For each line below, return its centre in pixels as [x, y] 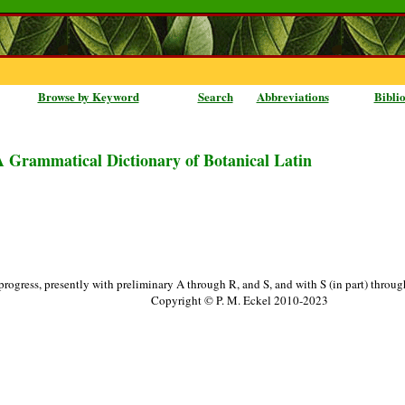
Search [215, 96]
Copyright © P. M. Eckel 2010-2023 [240, 300]
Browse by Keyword [88, 96]
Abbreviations [292, 96]
